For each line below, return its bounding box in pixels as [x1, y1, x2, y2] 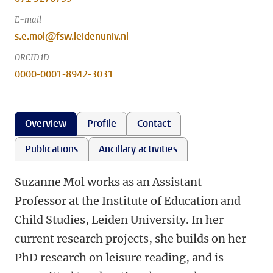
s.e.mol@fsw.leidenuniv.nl [15, 30, 129, 43]
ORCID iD [15, 52, 49, 63]
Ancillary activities [99, 143, 177, 155]
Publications [25, 143, 78, 155]
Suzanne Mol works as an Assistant [15, 175, 202, 189]
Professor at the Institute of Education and [15, 194, 241, 208]
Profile [87, 117, 116, 130]
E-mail [15, 15, 41, 25]
